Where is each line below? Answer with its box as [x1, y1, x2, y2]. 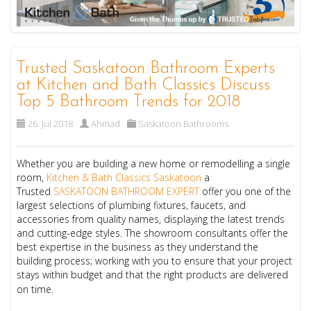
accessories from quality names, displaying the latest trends [17, 212, 285, 226]
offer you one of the [199, 185, 292, 199]
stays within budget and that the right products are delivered [17, 268, 289, 282]
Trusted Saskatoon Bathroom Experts [17, 60, 276, 78]
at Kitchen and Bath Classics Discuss [17, 77, 271, 94]
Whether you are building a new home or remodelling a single [17, 157, 291, 171]
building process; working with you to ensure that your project [17, 254, 293, 268]
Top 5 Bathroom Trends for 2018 [17, 94, 241, 111]
